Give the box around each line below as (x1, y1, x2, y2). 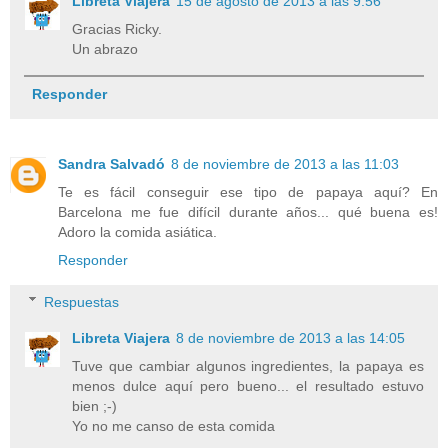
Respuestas (44, 293, 120, 310)
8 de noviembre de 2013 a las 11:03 (171, 156, 399, 173)
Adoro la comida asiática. (58, 224, 217, 241)
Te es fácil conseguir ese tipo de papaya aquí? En (58, 184, 438, 201)
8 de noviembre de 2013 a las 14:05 (176, 329, 406, 346)
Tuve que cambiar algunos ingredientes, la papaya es (72, 357, 424, 374)
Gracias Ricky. (72, 21, 163, 38)
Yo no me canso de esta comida (72, 417, 276, 434)
